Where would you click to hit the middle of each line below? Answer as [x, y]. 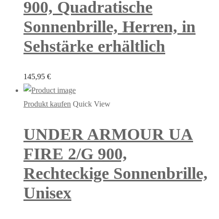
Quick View [92, 104]
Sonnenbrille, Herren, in [109, 26]
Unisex [47, 193]
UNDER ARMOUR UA [108, 134]
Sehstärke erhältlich [94, 46]
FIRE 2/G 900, [75, 154]
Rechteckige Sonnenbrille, [116, 174]
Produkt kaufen [47, 104]
